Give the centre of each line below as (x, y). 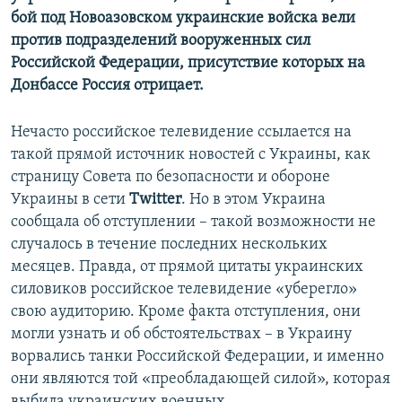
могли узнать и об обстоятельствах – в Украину (181, 335)
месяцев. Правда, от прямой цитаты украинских (187, 267)
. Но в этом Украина (253, 200)
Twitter (155, 200)
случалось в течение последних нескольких (169, 245)
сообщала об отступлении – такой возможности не (193, 223)
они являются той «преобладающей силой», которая (201, 380)
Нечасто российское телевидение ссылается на (181, 133)
